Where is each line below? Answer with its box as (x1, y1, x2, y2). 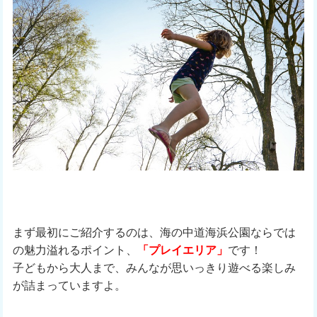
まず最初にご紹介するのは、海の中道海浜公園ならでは (12, 225, 296, 238)
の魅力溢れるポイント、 (12, 243, 137, 256)
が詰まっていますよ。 (12, 278, 126, 292)
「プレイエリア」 (137, 243, 228, 256)
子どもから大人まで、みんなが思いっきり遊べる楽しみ (12, 260, 296, 274)
